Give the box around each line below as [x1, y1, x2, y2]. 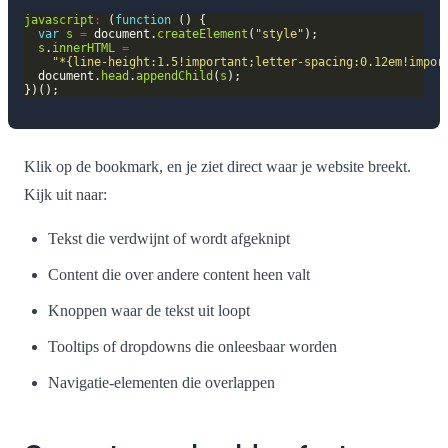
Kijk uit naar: [24, 185, 107, 203]
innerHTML [52, 41, 115, 56]
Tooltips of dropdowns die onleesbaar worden [48, 337, 337, 355]
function [115, 13, 171, 28]
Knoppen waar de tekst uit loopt [48, 301, 250, 319]
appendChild [136, 69, 213, 84]
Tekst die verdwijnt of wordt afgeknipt [48, 229, 290, 247]
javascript [24, 13, 94, 28]
